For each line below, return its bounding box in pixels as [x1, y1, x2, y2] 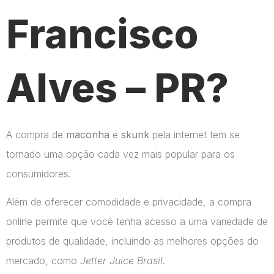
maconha [66, 128, 109, 141]
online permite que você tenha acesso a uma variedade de [6, 215, 268, 228]
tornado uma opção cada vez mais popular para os [6, 147, 235, 160]
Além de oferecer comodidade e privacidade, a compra [6, 196, 251, 209]
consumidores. [6, 167, 71, 180]
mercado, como [6, 254, 80, 267]
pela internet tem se [149, 128, 240, 141]
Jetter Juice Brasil [80, 254, 163, 267]
